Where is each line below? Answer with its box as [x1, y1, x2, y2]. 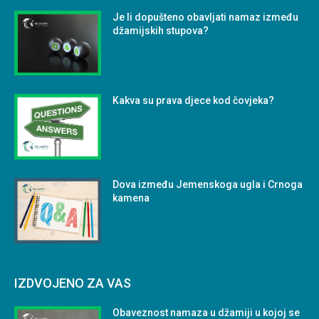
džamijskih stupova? [113, 24, 209, 36]
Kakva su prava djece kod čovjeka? [113, 95, 275, 107]
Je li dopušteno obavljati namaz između [113, 11, 299, 23]
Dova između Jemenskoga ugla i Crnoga [113, 179, 303, 191]
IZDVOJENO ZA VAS [14, 276, 131, 291]
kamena [113, 192, 150, 204]
